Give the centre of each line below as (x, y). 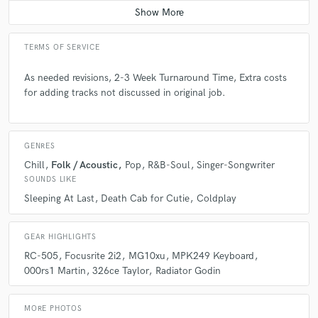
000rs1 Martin (55, 270)
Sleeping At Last (59, 199)
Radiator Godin (188, 270)
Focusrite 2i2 (93, 256)
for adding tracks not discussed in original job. (125, 93)
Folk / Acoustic (85, 165)
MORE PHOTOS (53, 309)
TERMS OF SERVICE (62, 48)
